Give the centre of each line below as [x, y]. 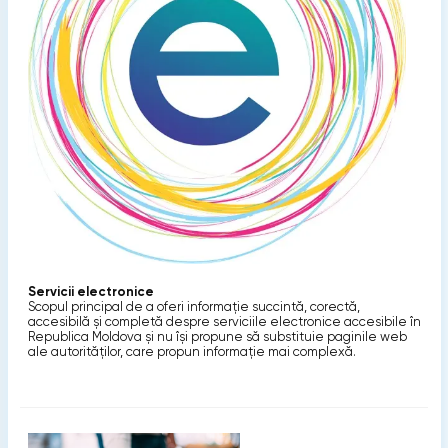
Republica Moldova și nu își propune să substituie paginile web [217, 336]
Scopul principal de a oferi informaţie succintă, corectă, [193, 306]
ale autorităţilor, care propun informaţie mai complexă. [191, 351]
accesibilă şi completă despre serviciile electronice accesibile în [224, 321]
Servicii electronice [90, 291]
